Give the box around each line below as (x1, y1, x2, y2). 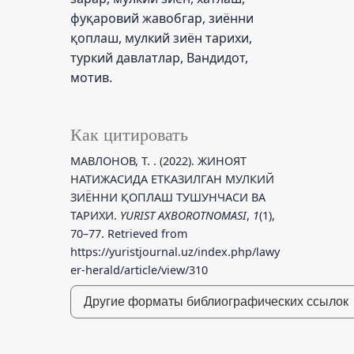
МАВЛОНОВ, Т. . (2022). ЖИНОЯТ (70, 153, 247, 169)
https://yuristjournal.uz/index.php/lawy (70, 244, 280, 260)
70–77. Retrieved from (70, 226, 187, 242)
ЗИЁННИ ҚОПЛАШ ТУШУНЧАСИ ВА (70, 190, 265, 205)
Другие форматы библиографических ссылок (83, 295, 352, 309)
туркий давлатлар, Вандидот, (70, 49, 248, 67)
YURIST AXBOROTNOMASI (119, 208, 247, 224)
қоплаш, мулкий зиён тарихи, (70, 29, 252, 47)
